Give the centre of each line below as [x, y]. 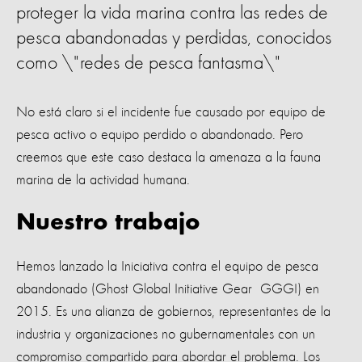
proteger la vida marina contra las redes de [172, 13]
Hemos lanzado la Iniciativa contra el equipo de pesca [167, 266]
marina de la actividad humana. [103, 180]
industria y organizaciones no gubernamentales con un [166, 334]
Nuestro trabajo [108, 223]
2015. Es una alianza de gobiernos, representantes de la [173, 311]
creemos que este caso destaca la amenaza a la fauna [168, 157]
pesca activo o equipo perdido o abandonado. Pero [160, 135]
